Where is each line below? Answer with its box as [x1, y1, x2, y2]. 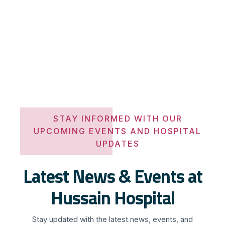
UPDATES [95, 138, 140, 149]
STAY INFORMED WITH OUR [53, 113, 182, 124]
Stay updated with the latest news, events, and [32, 214, 193, 224]
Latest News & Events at [23, 162, 202, 190]
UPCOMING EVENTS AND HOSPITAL [34, 126, 201, 136]
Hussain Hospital [50, 183, 175, 211]
